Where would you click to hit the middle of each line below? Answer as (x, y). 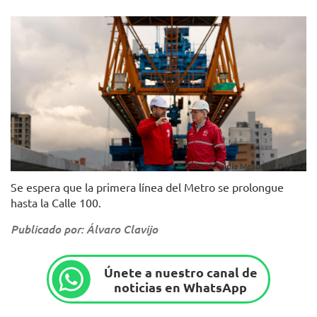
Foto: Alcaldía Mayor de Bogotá (246, 166)
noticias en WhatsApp (181, 287)
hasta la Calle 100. (56, 203)
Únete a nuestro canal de (180, 272)
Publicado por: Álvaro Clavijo (84, 229)
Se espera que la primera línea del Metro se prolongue (147, 187)
